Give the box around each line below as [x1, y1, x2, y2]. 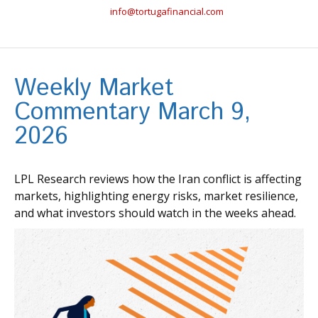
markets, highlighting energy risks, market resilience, [14, 187, 298, 204]
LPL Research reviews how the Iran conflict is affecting [14, 170, 302, 187]
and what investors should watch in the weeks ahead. [14, 204, 296, 221]
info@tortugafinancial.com [109, 4, 224, 18]
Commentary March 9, [14, 94, 251, 130]
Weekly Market [14, 70, 174, 106]
